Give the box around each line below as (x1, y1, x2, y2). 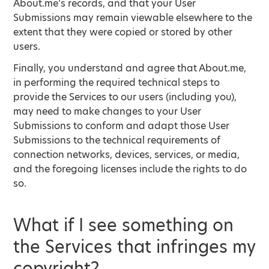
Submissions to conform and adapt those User (13, 119, 230, 133)
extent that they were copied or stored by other (13, 25, 233, 39)
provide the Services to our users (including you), (13, 90, 237, 104)
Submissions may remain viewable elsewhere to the (13, 11, 253, 25)
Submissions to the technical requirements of (13, 133, 221, 147)
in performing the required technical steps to (13, 76, 220, 89)
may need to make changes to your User (13, 104, 202, 118)
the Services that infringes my (13, 235, 256, 259)
